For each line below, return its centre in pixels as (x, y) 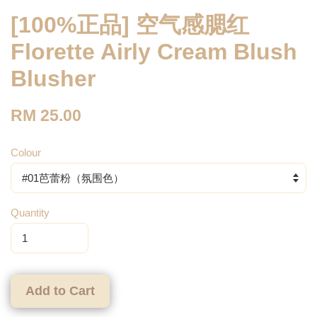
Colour (26, 153)
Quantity (30, 213)
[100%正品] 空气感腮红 (130, 25)
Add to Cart (60, 291)
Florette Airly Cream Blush (154, 52)
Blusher (53, 79)
